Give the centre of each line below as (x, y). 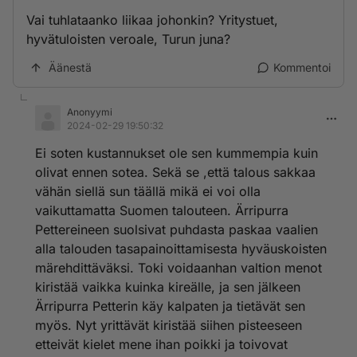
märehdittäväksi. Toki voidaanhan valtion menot (178, 268)
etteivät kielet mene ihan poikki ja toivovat (161, 344)
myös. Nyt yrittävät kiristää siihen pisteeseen (169, 325)
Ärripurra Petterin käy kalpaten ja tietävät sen (170, 306)
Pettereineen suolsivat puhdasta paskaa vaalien (177, 229)
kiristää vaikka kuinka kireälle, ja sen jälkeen (168, 287)
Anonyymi (90, 112)
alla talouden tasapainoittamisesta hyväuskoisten (181, 249)
